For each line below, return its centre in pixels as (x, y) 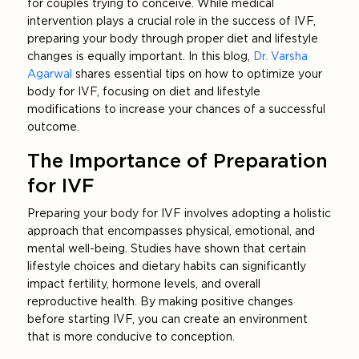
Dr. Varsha (281, 56)
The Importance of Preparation (178, 161)
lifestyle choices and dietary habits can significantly (167, 266)
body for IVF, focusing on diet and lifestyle (144, 92)
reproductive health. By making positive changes (161, 302)
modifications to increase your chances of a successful (177, 109)
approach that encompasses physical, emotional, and (171, 231)
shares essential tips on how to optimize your (198, 74)
